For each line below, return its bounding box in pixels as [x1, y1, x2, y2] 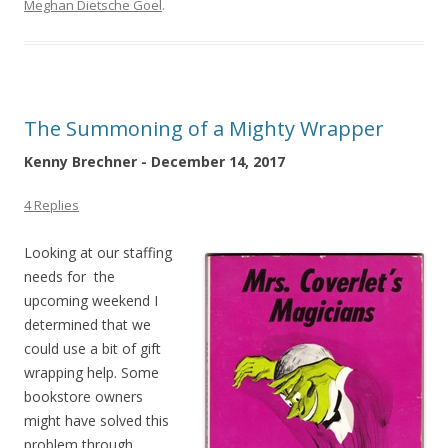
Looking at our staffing [24, 242, 172, 262]
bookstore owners [24, 386, 143, 406]
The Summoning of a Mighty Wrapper [24, 114, 384, 142]
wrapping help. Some [24, 362, 159, 382]
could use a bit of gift [24, 338, 161, 358]
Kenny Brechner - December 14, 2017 [24, 151, 285, 171]
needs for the [24, 266, 115, 286]
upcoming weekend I [24, 290, 158, 310]
